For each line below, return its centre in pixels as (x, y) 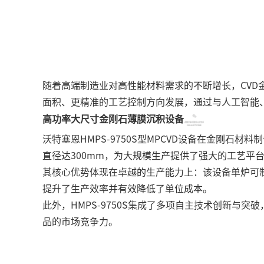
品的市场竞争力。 (80, 221)
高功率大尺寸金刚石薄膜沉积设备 (113, 118)
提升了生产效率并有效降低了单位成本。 (127, 188)
